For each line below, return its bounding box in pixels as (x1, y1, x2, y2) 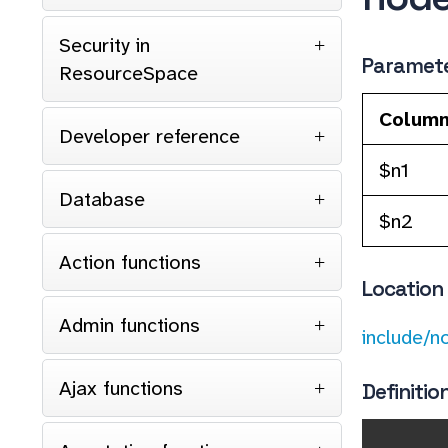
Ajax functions (59, 375, 183, 401)
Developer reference (59, 123, 240, 149)
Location (362, 274, 443, 302)
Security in (59, 32, 150, 58)
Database (59, 186, 145, 212)
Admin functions (59, 312, 200, 338)
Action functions (59, 249, 201, 275)
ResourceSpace (59, 60, 198, 86)
